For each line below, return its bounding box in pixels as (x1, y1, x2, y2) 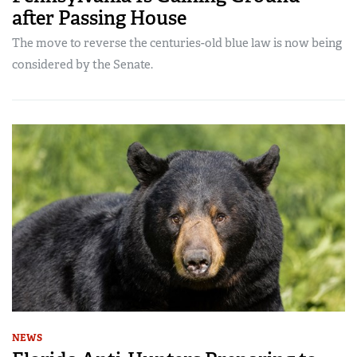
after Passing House (12, 5, 186, 30)
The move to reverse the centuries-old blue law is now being (12, 34, 342, 51)
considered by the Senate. (12, 56, 153, 73)
